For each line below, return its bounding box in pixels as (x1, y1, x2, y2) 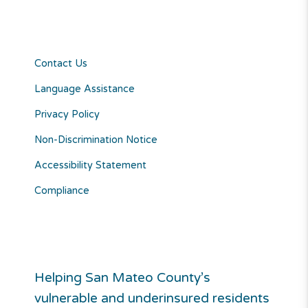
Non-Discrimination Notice (34, 134, 157, 146)
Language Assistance (34, 83, 135, 96)
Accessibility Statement (34, 159, 146, 172)
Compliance (34, 185, 89, 197)
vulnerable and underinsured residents (34, 291, 269, 307)
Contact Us (34, 58, 87, 70)
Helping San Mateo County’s (34, 270, 210, 286)
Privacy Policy (34, 109, 100, 121)
